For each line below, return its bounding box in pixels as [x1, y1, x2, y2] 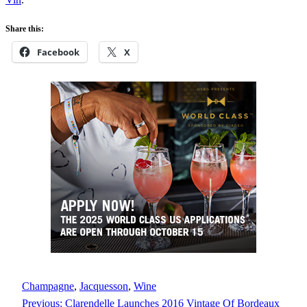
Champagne [22, 280, 74, 293]
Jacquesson [79, 280, 128, 293]
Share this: [5, 24, 44, 34]
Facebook [37, 46, 79, 59]
